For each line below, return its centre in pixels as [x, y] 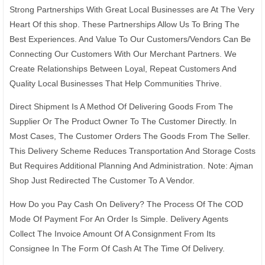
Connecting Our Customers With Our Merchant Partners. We [123, 54]
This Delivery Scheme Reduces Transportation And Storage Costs [132, 151]
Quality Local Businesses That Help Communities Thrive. [116, 83]
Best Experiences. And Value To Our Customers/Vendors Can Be [130, 39]
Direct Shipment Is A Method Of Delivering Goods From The [121, 106]
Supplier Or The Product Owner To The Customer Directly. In [123, 121]
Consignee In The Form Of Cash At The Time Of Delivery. [117, 248]
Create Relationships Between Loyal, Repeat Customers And [123, 68]
